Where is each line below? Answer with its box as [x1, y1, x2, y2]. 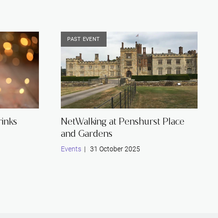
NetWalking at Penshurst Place [60, 115, 184, 127]
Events [60, 145, 81, 153]
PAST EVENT [67, 36, 100, 42]
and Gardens [60, 127, 112, 140]
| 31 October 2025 [81, 145, 140, 153]
